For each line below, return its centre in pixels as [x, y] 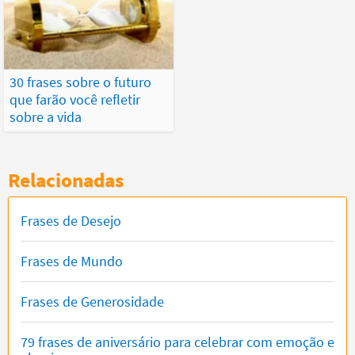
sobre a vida [46, 116]
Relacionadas [66, 179]
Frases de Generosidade [92, 301]
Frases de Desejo [71, 220]
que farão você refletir [75, 99]
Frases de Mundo [72, 261]
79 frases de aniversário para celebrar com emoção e [177, 342]
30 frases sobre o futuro [80, 82]
